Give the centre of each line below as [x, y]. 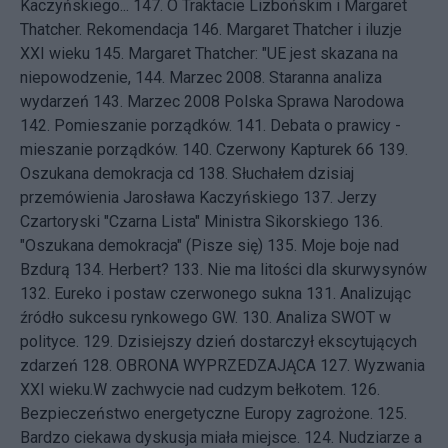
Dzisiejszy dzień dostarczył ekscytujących [267, 341]
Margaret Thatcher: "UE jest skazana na [263, 53]
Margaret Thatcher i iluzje [314, 29]
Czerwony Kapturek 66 [295, 149]
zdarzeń [49, 365]
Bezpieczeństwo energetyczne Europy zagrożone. [196, 413]
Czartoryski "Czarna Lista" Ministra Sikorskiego [184, 221]
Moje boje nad [350, 245]
